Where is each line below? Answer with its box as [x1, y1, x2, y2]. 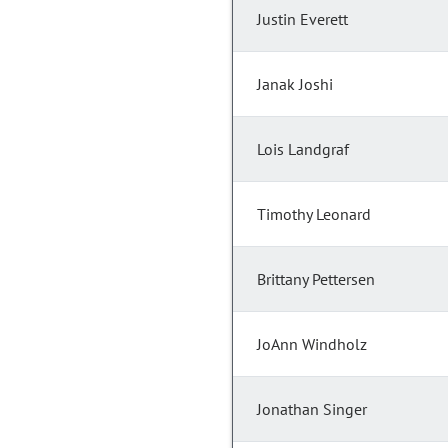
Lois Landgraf [257, 139, 349, 160]
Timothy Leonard [257, 204, 371, 225]
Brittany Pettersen [257, 269, 375, 290]
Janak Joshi [257, 74, 333, 95]
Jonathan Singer [257, 399, 367, 420]
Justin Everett [257, 9, 348, 30]
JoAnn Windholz [257, 334, 367, 355]
